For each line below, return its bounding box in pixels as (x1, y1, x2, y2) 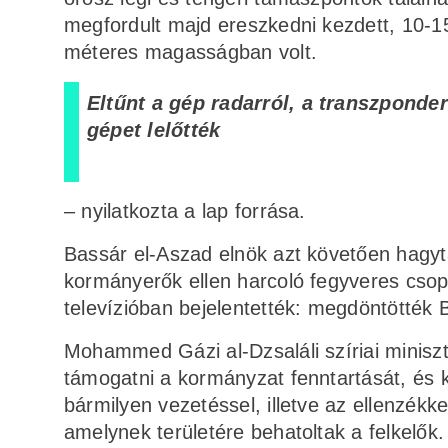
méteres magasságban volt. (64, 41, 318, 64)
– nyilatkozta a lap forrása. (64, 200, 306, 223)
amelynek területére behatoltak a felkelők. (64, 421, 445, 444)
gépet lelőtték (87, 119, 221, 142)
